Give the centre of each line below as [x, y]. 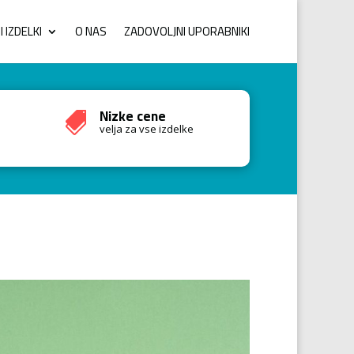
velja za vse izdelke [146, 129]
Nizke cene [132, 116]
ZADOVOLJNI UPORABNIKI [187, 31]
